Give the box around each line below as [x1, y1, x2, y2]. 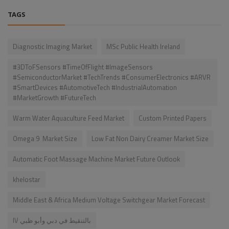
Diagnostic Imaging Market [13, 41, 92, 52]
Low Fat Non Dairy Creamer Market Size [91, 133, 209, 144]
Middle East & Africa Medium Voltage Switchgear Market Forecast [13, 195, 205, 205]
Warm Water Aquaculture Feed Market [13, 113, 124, 124]
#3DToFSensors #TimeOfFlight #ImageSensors [13, 62, 153, 73]
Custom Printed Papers [139, 113, 207, 124]
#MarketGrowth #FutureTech [13, 93, 96, 103]
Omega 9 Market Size [13, 133, 77, 144]
